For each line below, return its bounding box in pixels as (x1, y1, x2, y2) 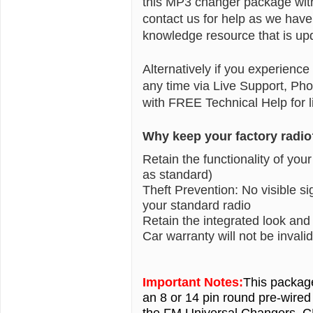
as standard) (143, 167, 212, 182)
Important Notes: (143, 275, 243, 289)
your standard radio (143, 198, 251, 212)
